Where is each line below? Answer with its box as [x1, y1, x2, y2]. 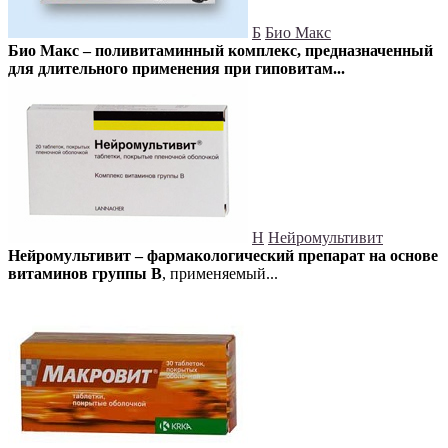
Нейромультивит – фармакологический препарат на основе [8, 247, 438, 265]
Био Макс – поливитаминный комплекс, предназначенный [8, 42, 433, 60]
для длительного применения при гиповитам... [8, 60, 345, 78]
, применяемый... [162, 265, 278, 283]
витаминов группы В [8, 265, 162, 283]
